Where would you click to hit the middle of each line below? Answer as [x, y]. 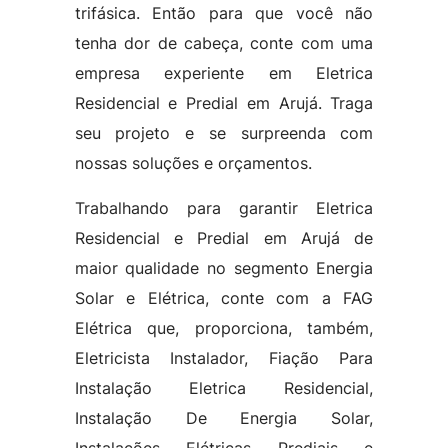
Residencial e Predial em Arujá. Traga [224, 103]
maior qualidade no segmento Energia [224, 268]
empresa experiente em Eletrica [224, 73]
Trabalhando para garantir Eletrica [224, 208]
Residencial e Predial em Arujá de [224, 238]
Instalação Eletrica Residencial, [224, 388]
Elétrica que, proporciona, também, [224, 328]
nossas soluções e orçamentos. [193, 163]
